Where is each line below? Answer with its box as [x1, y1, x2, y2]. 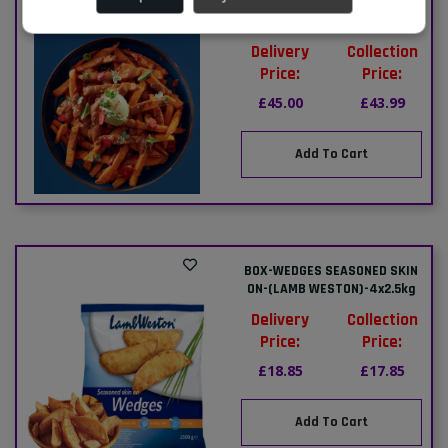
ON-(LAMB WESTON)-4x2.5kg [246, 279, 416, 298]
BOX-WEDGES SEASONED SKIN [244, 261, 419, 280]
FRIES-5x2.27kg [285, 11, 377, 30]
